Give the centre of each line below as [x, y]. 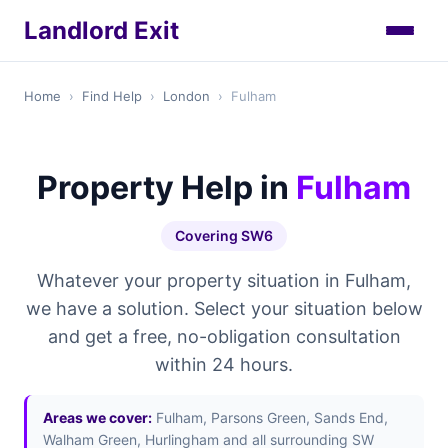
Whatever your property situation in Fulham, [224, 280]
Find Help [112, 96]
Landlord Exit [101, 30]
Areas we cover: [97, 417]
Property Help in [166, 187]
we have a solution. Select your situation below [224, 308]
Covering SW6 [224, 235]
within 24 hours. [224, 364]
